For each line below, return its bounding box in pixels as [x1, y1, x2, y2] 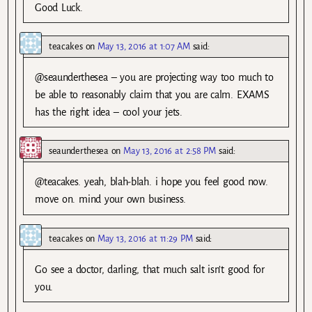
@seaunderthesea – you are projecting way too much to [35, 72, 274, 84]
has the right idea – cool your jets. [35, 107, 182, 118]
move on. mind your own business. [35, 194, 187, 205]
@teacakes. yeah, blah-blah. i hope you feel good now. [35, 176, 268, 188]
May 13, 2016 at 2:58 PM [123, 146, 216, 157]
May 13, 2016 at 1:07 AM [97, 41, 190, 52]
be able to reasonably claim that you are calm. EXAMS [35, 89, 270, 101]
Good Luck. [35, 2, 83, 14]
